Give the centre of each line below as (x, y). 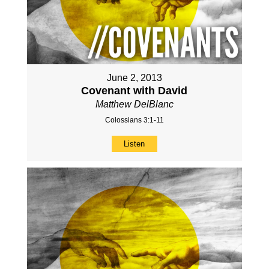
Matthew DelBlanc (134, 104)
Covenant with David (134, 91)
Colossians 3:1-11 (134, 120)
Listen (134, 144)
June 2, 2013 (134, 78)
